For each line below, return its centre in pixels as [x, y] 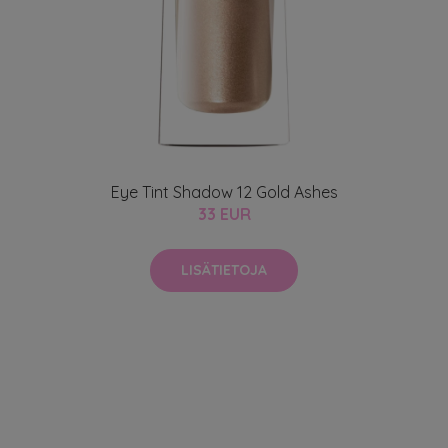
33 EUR [224, 214]
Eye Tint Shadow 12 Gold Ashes [224, 192]
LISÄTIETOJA [224, 270]
